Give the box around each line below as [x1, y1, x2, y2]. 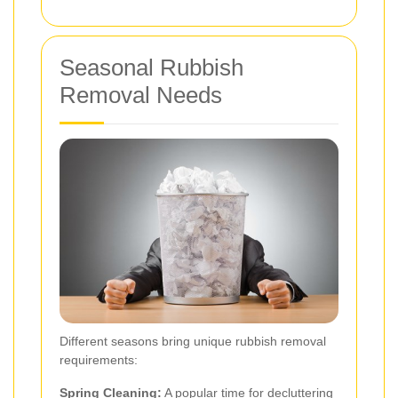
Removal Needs [60, 81, 222, 108]
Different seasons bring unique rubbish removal [60, 333, 326, 348]
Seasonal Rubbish [60, 53, 243, 81]
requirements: [60, 352, 138, 367]
